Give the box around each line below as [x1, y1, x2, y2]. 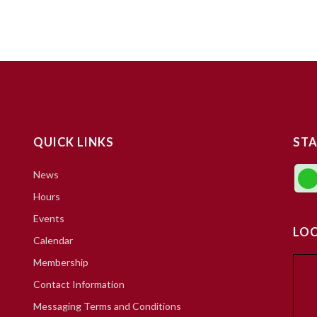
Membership [33, 255, 88, 268]
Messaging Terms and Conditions [33, 299, 181, 312]
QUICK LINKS [33, 134, 114, 149]
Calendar [33, 234, 73, 246]
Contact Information [33, 277, 125, 290]
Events [33, 212, 64, 224]
